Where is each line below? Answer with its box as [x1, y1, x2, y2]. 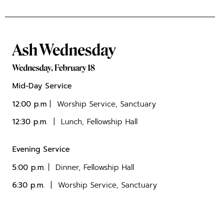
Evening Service [12, 143, 70, 155]
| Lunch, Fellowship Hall [48, 116, 137, 128]
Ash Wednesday [12, 41, 115, 60]
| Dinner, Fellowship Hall [45, 161, 134, 173]
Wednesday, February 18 [12, 63, 95, 73]
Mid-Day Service [12, 80, 72, 92]
